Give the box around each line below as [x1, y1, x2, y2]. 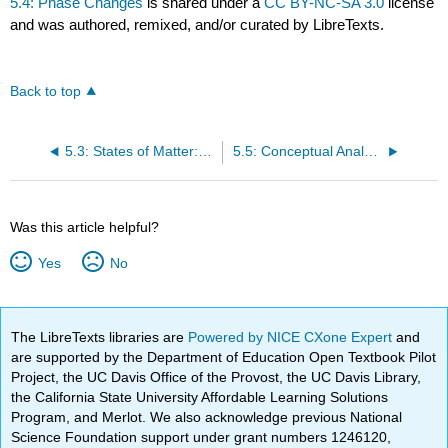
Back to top [10, 84, 82, 99]
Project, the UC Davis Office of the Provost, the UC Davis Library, [11, 368, 422, 385]
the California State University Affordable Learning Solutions [11, 388, 389, 405]
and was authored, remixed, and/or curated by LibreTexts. [10, 16, 385, 34]
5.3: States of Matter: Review [197, 144, 212, 160]
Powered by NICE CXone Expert [188, 328, 397, 345]
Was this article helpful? [10, 219, 160, 236]
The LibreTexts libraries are [11, 328, 189, 345]
